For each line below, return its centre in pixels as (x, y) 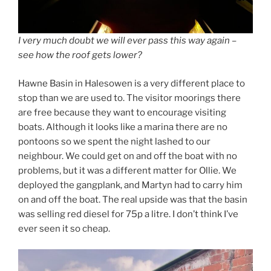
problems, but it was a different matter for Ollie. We (127, 170)
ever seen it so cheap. (64, 228)
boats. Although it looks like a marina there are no (123, 127)
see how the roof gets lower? (80, 55)
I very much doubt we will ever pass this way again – (127, 41)
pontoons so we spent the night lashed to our (114, 141)
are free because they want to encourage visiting (122, 112)
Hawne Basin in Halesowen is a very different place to (132, 83)
